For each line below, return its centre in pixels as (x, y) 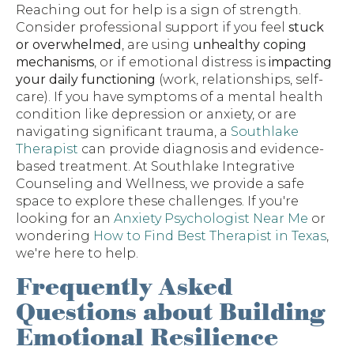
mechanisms (55, 62)
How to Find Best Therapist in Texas (210, 236)
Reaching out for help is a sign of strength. (158, 10)
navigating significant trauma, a (123, 132)
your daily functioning (86, 80)
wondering (55, 236)
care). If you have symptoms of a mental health (169, 97)
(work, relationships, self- (239, 80)
